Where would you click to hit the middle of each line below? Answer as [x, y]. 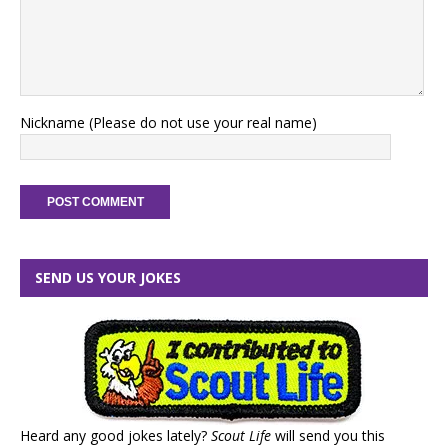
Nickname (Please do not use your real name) [168, 122]
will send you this [328, 435]
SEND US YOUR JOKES [108, 277]
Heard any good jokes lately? [115, 435]
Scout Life [241, 435]
